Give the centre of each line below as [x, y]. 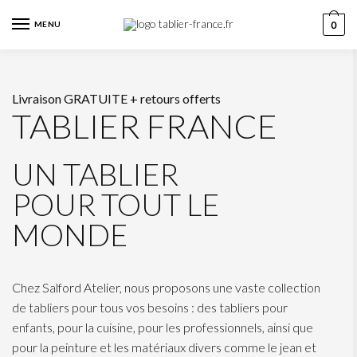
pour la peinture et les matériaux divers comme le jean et [164, 347]
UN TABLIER [98, 174]
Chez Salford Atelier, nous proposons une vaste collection [166, 287]
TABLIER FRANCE [145, 126]
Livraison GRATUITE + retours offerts [116, 98]
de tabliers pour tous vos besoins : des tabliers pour [150, 307]
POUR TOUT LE [116, 204]
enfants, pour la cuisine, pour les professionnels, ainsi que [163, 327]
